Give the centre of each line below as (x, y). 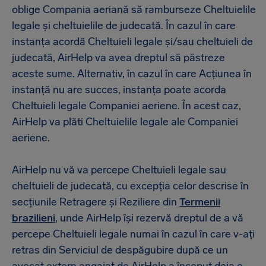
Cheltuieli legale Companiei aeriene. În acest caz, (126, 106)
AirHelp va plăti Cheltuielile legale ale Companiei (125, 122)
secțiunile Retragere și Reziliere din (96, 202)
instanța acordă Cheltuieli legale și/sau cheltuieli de (132, 42)
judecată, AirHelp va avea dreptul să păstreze (118, 58)
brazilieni (34, 218)
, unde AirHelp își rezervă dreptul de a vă (149, 218)
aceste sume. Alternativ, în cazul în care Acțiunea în (132, 74)
